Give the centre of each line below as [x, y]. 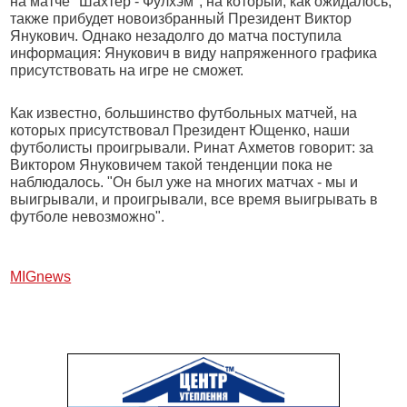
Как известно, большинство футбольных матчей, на [184, 113]
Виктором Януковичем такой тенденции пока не [172, 165]
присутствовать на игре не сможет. [127, 70]
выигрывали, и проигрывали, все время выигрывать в [194, 199]
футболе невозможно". [88, 217]
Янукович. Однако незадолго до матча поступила [176, 36]
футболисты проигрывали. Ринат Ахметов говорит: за [192, 148]
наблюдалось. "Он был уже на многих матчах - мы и [184, 182]
